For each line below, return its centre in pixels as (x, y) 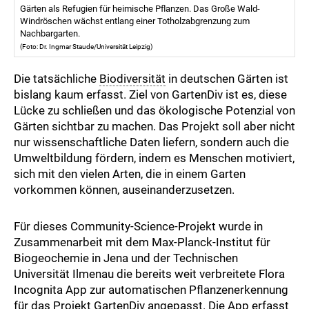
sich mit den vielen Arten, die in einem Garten (130, 173)
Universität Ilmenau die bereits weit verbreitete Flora (149, 273)
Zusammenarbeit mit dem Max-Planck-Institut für (142, 242)
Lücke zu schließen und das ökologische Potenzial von (154, 110)
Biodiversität (132, 78)
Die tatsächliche (57, 78)
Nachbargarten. (50, 33)
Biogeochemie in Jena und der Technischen (126, 258)
